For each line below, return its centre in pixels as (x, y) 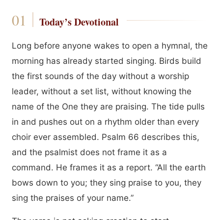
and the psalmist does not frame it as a (89, 152)
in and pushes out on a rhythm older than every (105, 122)
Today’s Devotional (79, 22)
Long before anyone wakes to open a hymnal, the (110, 46)
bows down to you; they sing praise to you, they (107, 183)
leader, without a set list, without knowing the (102, 91)
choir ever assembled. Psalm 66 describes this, (106, 137)
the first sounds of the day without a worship (100, 76)
